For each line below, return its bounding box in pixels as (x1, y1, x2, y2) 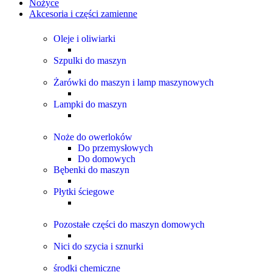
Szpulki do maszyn (53, 55, 126, 66)
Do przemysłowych (78, 143, 153, 153)
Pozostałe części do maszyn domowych (53, 219, 205, 229)
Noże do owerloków (53, 132, 132, 142)
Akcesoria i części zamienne (29, 8, 137, 19)
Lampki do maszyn (53, 99, 127, 109)
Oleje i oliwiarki (53, 33, 115, 44)
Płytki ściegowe (53, 186, 114, 197)
